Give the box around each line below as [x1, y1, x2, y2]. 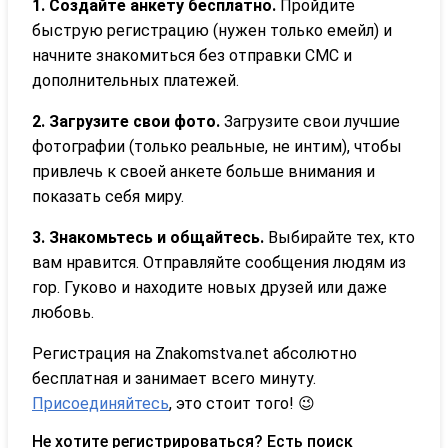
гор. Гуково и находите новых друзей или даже [32, 277, 387, 297]
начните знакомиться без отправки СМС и [32, 45, 352, 65]
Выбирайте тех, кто [264, 227, 415, 247]
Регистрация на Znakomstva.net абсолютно [32, 343, 357, 363]
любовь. [32, 302, 94, 322]
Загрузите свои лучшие [220, 111, 400, 131]
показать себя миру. [32, 186, 184, 206]
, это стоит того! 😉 [169, 393, 315, 413]
